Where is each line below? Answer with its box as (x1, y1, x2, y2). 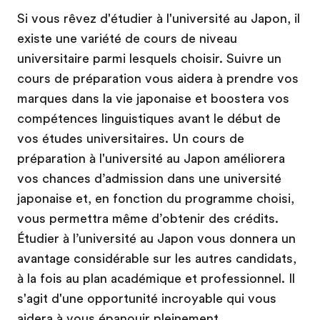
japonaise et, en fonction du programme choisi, (17, 191, 294, 206)
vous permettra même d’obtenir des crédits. (17, 211, 279, 226)
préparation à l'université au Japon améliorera (17, 151, 285, 166)
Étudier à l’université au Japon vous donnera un (17, 231, 296, 246)
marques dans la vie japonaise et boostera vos (17, 91, 289, 106)
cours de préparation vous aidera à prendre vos (17, 71, 299, 86)
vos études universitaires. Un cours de (17, 131, 244, 146)
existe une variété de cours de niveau (17, 31, 237, 46)
